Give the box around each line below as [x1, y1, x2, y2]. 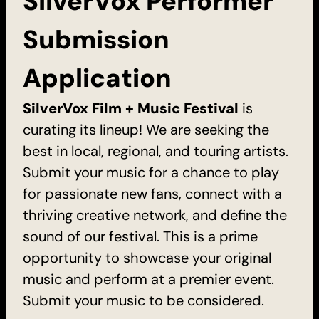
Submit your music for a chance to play [23, 162, 279, 182]
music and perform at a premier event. [23, 269, 274, 288]
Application [23, 61, 172, 95]
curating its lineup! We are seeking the [23, 120, 269, 139]
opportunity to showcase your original [23, 248, 271, 267]
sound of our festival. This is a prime [23, 226, 258, 246]
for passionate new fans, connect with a [23, 184, 282, 203]
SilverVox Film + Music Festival [23, 98, 239, 117]
